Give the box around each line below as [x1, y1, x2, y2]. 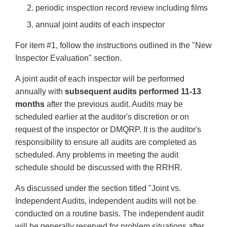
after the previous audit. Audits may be [45, 100, 183, 109]
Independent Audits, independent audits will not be [15, 197, 196, 206]
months [15, 100, 45, 109]
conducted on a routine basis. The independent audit [15, 209, 204, 218]
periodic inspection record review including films [35, 4, 208, 13]
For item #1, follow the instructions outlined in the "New [15, 41, 212, 50]
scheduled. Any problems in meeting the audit [15, 150, 178, 160]
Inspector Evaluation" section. [15, 54, 122, 63]
